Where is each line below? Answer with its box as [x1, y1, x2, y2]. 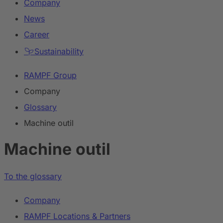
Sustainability [32, 46, 84, 56]
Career [24, 29, 49, 39]
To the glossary [4, 171, 62, 181]
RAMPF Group [24, 70, 77, 80]
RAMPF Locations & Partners [24, 211, 130, 221]
